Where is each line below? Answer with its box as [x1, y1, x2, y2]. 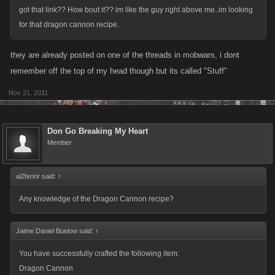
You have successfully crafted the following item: [19, 249, 179, 258]
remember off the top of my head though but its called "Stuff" [10, 66, 227, 76]
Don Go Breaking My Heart [47, 126, 148, 136]
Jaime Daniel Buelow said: [16, 227, 95, 234]
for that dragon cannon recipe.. [19, 20, 121, 29]
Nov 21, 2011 [9, 89, 48, 96]
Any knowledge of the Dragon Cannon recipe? [19, 195, 174, 203]
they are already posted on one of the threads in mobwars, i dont [10, 50, 239, 60]
